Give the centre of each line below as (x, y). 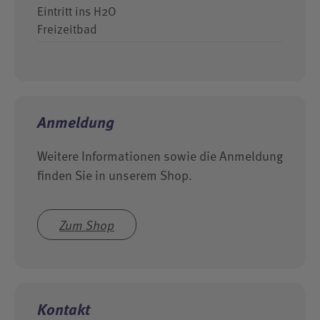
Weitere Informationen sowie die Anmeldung (160, 155)
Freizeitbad (67, 29)
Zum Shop (87, 225)
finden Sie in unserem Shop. (115, 175)
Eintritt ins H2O (77, 11)
